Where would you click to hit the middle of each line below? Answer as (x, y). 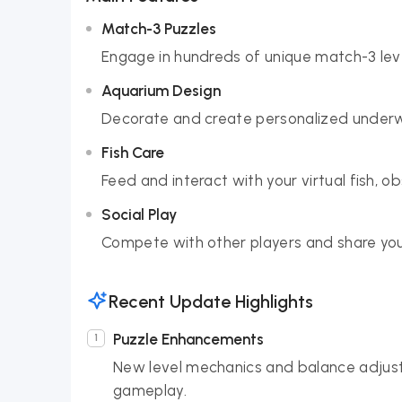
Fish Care (133, 153)
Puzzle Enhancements (188, 339)
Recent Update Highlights (211, 301)
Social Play (139, 214)
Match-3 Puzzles (159, 29)
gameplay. (150, 390)
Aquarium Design (161, 91)
